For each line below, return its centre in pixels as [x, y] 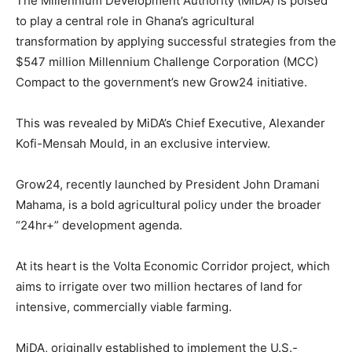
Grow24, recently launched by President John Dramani [168, 184]
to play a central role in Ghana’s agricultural [135, 20]
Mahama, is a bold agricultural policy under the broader [169, 204]
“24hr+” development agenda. [99, 225]
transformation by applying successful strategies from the [176, 41]
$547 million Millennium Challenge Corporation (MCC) [167, 61]
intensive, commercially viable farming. [124, 306]
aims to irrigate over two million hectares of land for [159, 286]
